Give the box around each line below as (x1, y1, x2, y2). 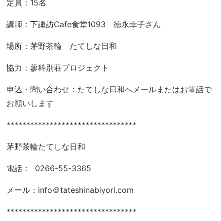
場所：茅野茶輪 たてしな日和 (6, 41, 117, 51)
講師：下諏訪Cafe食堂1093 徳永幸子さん (6, 19, 161, 30)
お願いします (6, 98, 54, 109)
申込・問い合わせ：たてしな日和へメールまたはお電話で (6, 84, 212, 95)
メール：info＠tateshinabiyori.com (6, 185, 134, 195)
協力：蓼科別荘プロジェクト (6, 63, 110, 73)
